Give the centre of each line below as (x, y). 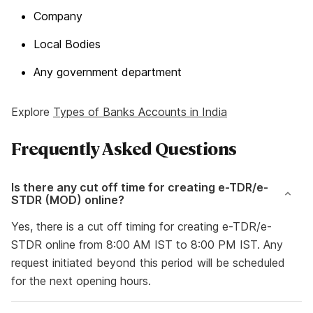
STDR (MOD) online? (68, 200)
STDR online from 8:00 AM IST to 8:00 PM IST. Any (147, 245)
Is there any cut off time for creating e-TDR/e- (140, 187)
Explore (32, 112)
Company (58, 16)
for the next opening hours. (83, 281)
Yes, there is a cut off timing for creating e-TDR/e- (141, 226)
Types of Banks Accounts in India (140, 112)
